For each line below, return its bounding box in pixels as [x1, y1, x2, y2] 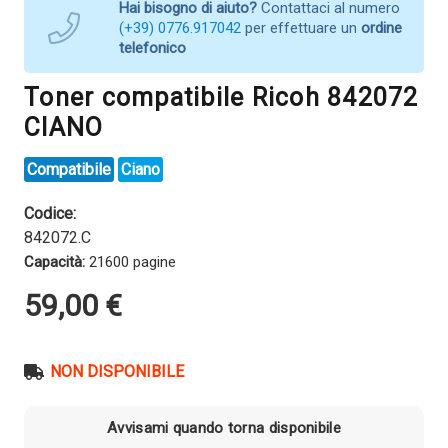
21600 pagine [85, 252, 176, 271]
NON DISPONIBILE [50, 361, 185, 381]
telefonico [119, 38, 186, 57]
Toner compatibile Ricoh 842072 [24, 82, 419, 112]
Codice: [24, 203, 76, 223]
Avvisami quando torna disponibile [107, 419, 341, 438]
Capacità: [24, 252, 85, 271]
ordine [361, 18, 402, 37]
